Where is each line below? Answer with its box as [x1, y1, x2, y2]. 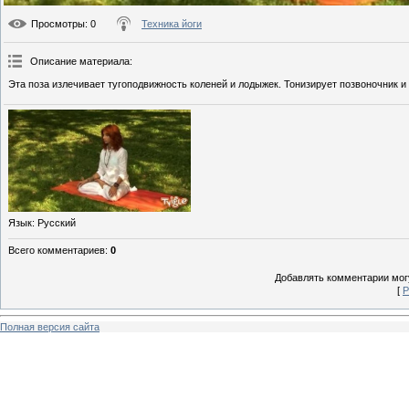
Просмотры [31, 17, 85, 29]
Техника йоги [142, 17, 202, 29]
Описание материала [30, 55, 130, 67]
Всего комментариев [8, 245, 105, 257]
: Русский [32, 217, 76, 229]
